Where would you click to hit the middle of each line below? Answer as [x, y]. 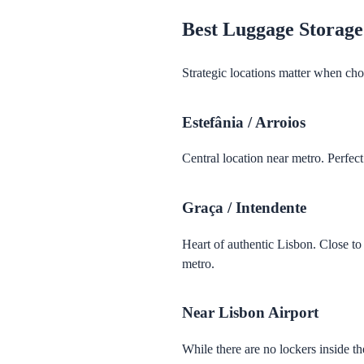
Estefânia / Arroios [244, 122]
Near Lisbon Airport [250, 313]
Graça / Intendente [244, 207]
